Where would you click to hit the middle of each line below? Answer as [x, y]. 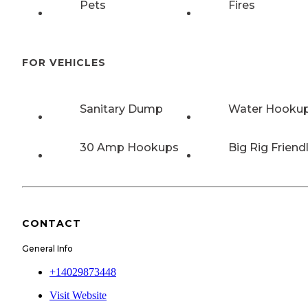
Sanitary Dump [121, 109]
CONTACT [52, 223]
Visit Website [78, 295]
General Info [47, 248]
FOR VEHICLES [64, 63]
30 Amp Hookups [129, 148]
